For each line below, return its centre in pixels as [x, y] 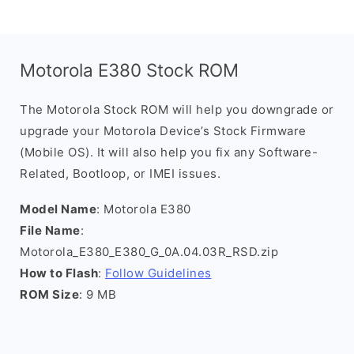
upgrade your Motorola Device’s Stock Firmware [163, 131]
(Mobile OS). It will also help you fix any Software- [169, 152]
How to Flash [59, 273]
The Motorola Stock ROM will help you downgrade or [177, 109]
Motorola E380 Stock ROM [129, 70]
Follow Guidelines [158, 273]
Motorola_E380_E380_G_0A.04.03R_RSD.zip [149, 252]
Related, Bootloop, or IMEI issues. [120, 173]
